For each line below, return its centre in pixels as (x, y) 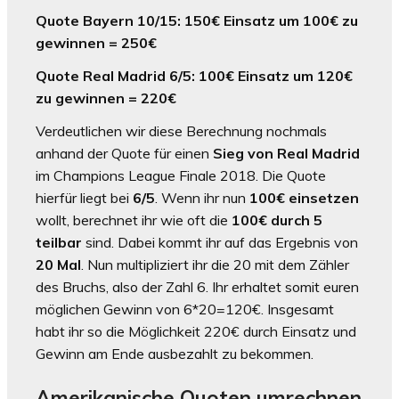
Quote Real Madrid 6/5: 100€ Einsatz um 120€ (194, 75)
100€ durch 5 (277, 220)
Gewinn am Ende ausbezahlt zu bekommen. (175, 353)
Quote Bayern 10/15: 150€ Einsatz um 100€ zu (197, 20)
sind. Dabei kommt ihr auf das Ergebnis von (220, 242)
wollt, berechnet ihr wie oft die (134, 220)
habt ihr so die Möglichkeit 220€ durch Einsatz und (196, 331)
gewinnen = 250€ (96, 42)
